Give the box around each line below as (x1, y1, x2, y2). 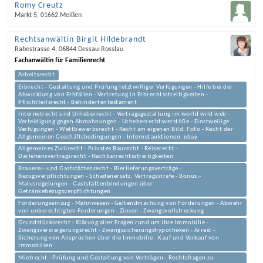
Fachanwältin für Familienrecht (14, 57, 105, 65)
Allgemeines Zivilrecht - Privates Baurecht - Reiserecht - (18, 146, 178, 153)
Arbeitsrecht (18, 72, 55, 79)
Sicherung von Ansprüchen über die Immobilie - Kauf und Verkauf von (18, 235, 220, 242)
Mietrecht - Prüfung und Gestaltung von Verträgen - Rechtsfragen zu (18, 254, 214, 261)
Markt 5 (14, 12, 37, 19)
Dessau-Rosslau (77, 46, 123, 53)
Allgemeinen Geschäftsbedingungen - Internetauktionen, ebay (18, 134, 198, 140)
